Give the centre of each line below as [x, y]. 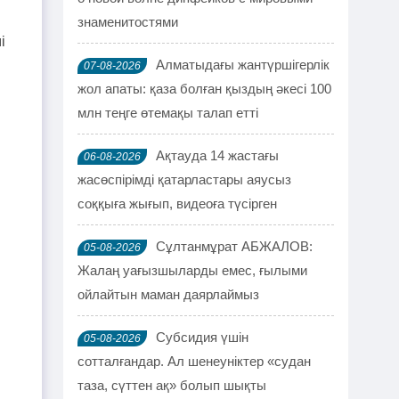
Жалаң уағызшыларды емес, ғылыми [192, 270]
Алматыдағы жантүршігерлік [243, 65]
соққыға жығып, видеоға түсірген [177, 204]
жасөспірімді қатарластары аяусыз [184, 179]
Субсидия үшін [202, 337]
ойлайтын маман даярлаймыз [168, 294]
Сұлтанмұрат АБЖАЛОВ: [234, 246]
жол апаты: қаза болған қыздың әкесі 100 [204, 89]
